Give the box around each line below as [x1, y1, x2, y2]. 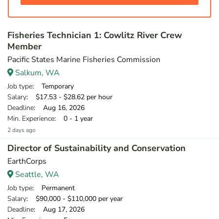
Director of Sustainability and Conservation [7, 142, 186, 154]
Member [7, 41, 42, 52]
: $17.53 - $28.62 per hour [26, 92, 112, 102]
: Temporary [32, 82, 74, 91]
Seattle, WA [13, 169, 59, 180]
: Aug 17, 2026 [34, 205, 85, 214]
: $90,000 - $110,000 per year [26, 194, 123, 203]
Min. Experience [7, 114, 54, 123]
